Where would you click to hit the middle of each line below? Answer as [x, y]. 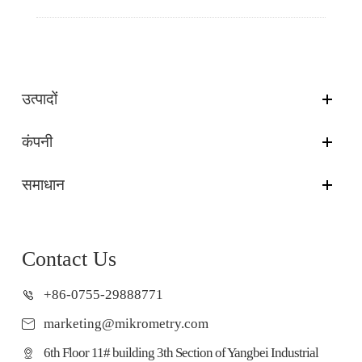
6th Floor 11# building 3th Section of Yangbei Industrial [181, 352]
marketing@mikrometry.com [126, 323]
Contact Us [69, 259]
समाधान [44, 184]
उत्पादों [40, 99]
